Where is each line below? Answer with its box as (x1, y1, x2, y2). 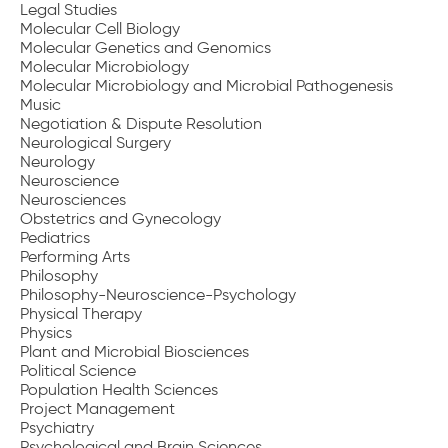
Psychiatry (20, 418, 94, 437)
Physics (20, 323, 72, 342)
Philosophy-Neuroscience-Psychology (20, 285, 296, 304)
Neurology (20, 152, 95, 171)
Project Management (20, 399, 175, 418)
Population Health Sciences (20, 380, 218, 399)
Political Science (20, 361, 136, 380)
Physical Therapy (20, 304, 142, 323)
